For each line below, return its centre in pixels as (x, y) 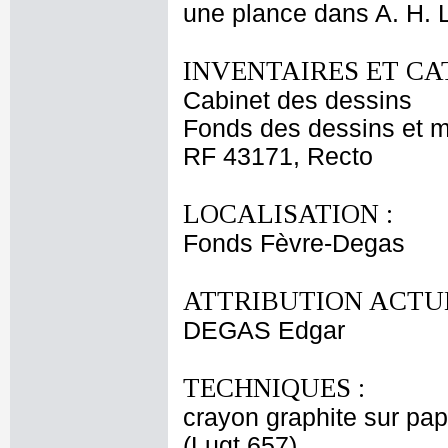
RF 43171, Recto (278, 156)
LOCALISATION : (288, 214)
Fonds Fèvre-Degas (294, 243)
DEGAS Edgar (264, 330)
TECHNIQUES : (274, 388)
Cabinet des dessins (297, 100)
